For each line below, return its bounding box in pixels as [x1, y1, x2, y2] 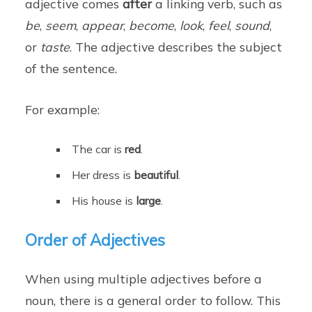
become [129, 17, 175, 33]
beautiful [134, 168, 179, 182]
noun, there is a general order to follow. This [25, 292, 281, 309]
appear [81, 17, 124, 33]
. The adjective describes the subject [70, 39, 283, 55]
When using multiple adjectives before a [25, 271, 263, 287]
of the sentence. [25, 61, 118, 77]
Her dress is [72, 168, 134, 182]
